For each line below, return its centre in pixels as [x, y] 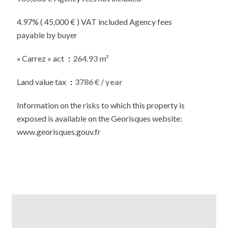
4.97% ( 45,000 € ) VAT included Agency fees [94, 22]
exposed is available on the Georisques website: [99, 118]
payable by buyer [47, 35]
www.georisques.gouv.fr [59, 132]
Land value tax [42, 82]
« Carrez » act [41, 58]
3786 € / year [99, 82]
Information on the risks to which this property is [101, 105]
